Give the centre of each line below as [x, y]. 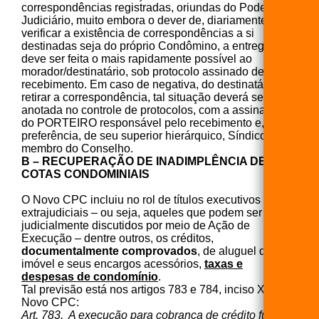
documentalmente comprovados [109, 251]
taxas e [224, 263]
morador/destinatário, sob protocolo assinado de [143, 71]
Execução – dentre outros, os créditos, [117, 238]
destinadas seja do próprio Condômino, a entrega [146, 46]
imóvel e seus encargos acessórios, [113, 263]
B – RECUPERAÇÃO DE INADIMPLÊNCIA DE [144, 161]
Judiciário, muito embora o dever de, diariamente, [146, 20]
